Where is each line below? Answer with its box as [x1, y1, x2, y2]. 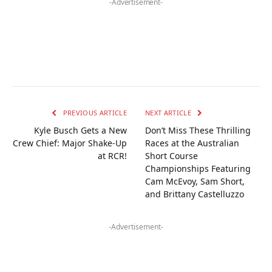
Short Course [145, 149, 198, 161]
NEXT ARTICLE [145, 107, 194, 117]
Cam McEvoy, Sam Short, [145, 175, 245, 187]
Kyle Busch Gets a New [34, 124, 127, 136]
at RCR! [98, 149, 127, 161]
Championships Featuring [145, 162, 251, 174]
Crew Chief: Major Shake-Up [13, 137, 127, 149]
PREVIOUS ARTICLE [61, 107, 127, 117]
